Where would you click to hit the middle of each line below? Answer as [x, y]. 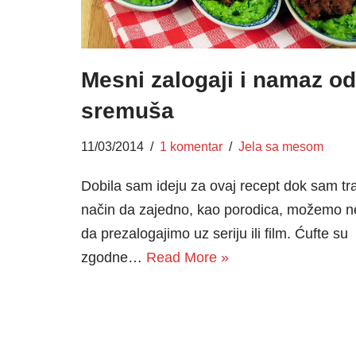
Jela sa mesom [281, 146]
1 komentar [191, 146]
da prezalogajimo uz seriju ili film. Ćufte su [215, 233]
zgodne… [114, 257]
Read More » [188, 257]
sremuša [128, 110]
